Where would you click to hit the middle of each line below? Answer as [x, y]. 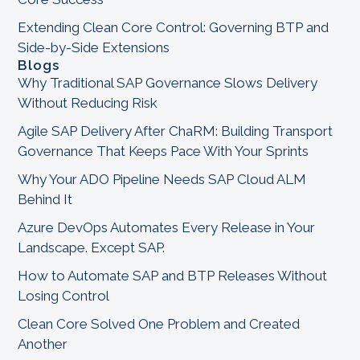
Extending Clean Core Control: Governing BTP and [174, 27]
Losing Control [64, 295]
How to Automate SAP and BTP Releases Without [173, 275]
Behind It [45, 199]
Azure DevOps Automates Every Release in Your [167, 227]
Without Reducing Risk [88, 102]
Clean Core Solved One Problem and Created [159, 323]
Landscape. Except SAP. [92, 247]
